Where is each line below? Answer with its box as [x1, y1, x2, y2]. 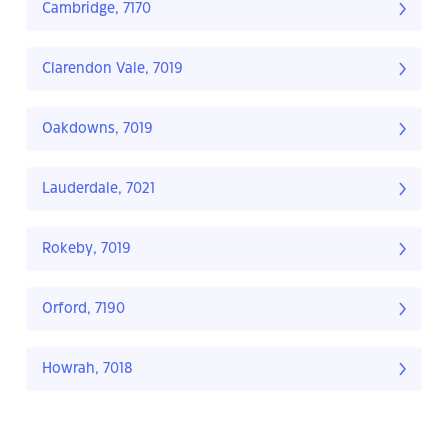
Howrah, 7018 [42, 362, 133, 377]
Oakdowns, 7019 [42, 122, 153, 137]
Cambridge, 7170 [42, 2, 151, 17]
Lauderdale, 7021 [42, 182, 155, 197]
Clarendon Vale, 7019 [42, 62, 183, 77]
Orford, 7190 [42, 302, 125, 317]
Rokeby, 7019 [42, 242, 131, 257]
